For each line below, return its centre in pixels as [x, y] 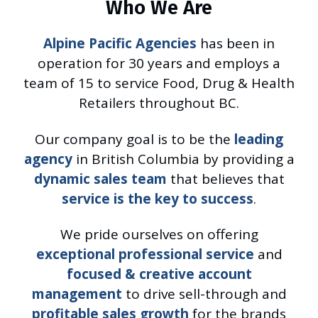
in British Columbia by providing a [183, 159]
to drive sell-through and [204, 294]
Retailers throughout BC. [159, 103]
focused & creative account [159, 274]
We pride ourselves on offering [159, 235]
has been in [236, 43]
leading [259, 139]
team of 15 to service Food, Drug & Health [159, 83]
